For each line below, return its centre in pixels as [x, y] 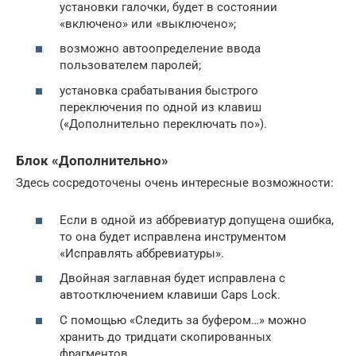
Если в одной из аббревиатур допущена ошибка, [197, 220]
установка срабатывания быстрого [159, 90]
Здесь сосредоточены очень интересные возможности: [175, 183]
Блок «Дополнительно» [92, 161]
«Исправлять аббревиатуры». [142, 253]
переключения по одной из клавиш [161, 107]
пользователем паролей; [130, 66]
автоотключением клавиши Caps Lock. [170, 295]
